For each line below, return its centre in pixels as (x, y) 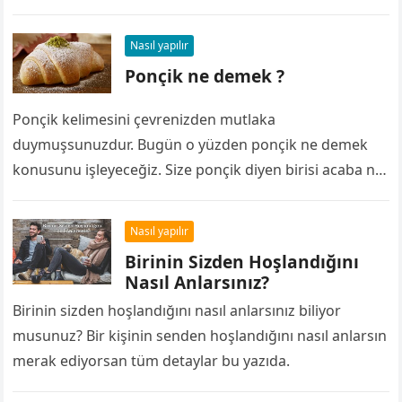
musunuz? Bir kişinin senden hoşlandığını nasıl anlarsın (200, 336)
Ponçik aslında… (68, 220)
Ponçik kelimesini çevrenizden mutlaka (144, 120)
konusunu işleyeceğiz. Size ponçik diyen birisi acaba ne (198, 170)
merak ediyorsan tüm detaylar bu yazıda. (152, 361)
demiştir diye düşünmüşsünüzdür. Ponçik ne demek (188, 195)
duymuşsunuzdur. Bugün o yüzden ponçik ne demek (191, 145)
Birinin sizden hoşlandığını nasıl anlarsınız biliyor (177, 311)
